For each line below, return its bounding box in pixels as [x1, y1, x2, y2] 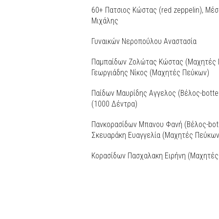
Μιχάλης [91, 16, 118, 25]
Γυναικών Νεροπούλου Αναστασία [91, 36, 197, 46]
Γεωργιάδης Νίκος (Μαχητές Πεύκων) [91, 67, 209, 77]
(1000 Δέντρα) [91, 99, 137, 109]
